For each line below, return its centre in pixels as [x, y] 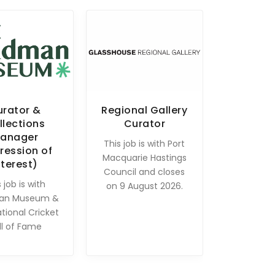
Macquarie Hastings [144, 157]
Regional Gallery [145, 110]
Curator [145, 123]
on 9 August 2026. [144, 186]
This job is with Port [145, 143]
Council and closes [145, 172]
